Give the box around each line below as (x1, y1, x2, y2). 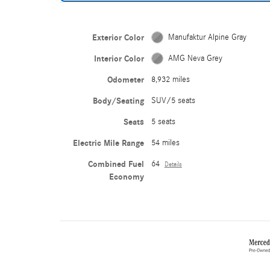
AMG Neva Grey (168, 53, 222, 63)
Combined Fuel (87, 159, 144, 169)
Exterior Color (92, 32, 144, 43)
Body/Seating (92, 95, 144, 106)
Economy (108, 171, 144, 182)
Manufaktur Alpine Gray (168, 32, 246, 42)
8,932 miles (151, 74, 190, 84)
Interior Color (93, 53, 144, 64)
